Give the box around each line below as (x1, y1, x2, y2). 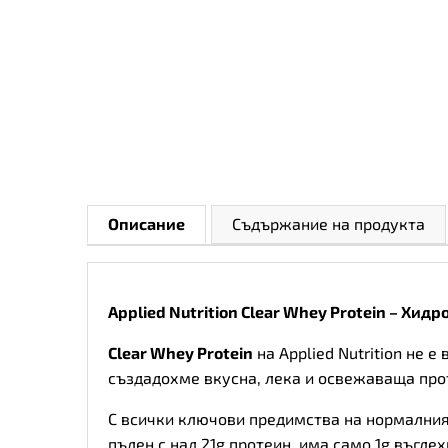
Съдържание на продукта (232, 214, 425, 234)
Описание (108, 214, 185, 234)
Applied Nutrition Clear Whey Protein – (108, 302, 401, 322)
